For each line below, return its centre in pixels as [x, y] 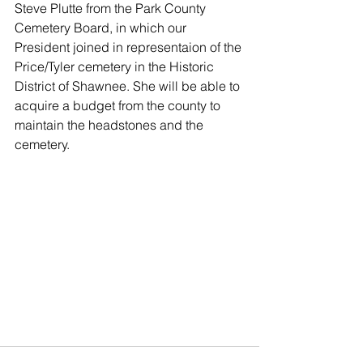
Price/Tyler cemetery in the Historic [116, 66]
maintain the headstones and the [111, 124]
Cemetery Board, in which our [102, 27]
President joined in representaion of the [130, 47]
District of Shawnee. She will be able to [129, 85]
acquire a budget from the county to [119, 105]
